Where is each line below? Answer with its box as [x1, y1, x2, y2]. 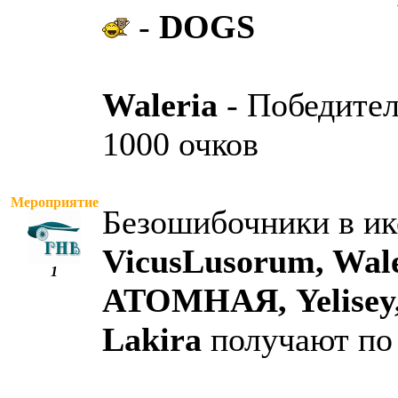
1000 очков [102, 125, 259, 163]
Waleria [102, 86, 218, 124]
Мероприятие [10, 195, 99, 211]
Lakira [102, 321, 202, 359]
